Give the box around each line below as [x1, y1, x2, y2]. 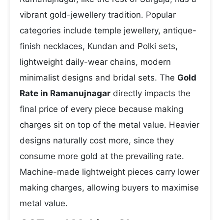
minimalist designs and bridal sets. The [20, 73, 177, 82]
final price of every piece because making [20, 104, 183, 114]
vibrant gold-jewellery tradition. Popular [20, 10, 176, 20]
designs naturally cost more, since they [20, 136, 174, 145]
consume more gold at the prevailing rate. [20, 151, 184, 161]
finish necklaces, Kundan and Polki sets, [20, 41, 178, 51]
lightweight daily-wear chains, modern [20, 57, 171, 67]
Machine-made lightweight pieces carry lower [20, 167, 199, 177]
